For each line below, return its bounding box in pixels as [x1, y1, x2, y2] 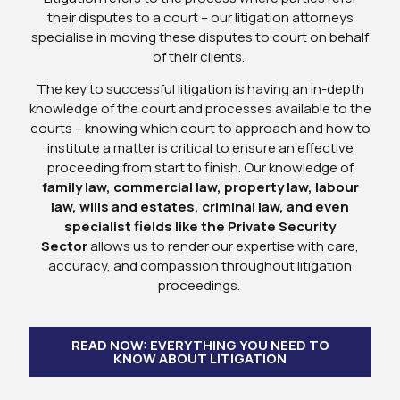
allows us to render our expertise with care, [87, 237, 359, 256]
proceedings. [157, 276, 243, 296]
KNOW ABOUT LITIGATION [113, 348, 287, 368]
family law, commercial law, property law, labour [41, 178, 359, 197]
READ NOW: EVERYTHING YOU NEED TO [71, 335, 329, 354]
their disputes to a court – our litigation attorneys [46, 7, 354, 27]
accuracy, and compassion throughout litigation [48, 256, 352, 276]
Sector [41, 237, 87, 256]
